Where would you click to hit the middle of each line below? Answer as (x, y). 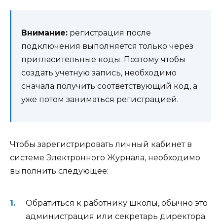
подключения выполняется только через (107, 46)
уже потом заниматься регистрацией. (100, 99)
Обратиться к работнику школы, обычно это (117, 203)
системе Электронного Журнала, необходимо (105, 157)
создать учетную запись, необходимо (99, 73)
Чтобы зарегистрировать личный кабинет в (101, 144)
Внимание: (44, 33)
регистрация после (109, 33)
